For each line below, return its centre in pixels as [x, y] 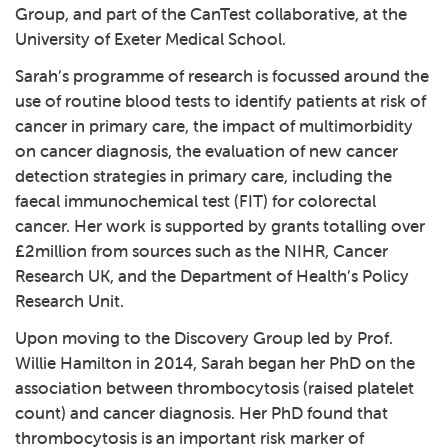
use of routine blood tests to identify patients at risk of [220, 100]
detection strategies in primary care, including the [203, 175]
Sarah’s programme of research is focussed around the [222, 75]
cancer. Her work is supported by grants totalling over [220, 225]
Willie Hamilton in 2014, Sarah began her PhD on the [215, 362]
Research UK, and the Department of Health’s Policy [212, 275]
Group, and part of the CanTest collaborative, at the [211, 13]
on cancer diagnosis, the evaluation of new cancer [206, 150]
